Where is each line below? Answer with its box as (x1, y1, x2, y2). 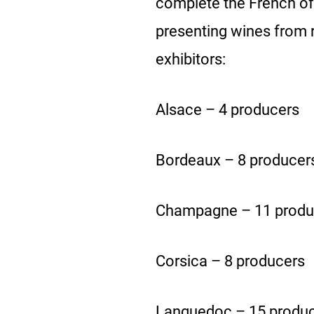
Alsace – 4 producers (156, 101, 299, 118)
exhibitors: (156, 50, 233, 68)
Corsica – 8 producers (156, 252, 305, 270)
